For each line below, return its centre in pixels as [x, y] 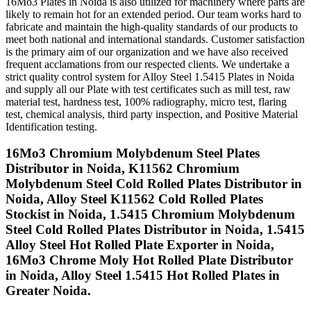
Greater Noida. [48, 291]
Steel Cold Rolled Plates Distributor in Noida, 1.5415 [155, 230]
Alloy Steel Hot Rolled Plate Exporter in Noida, [140, 245]
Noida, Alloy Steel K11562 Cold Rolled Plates [134, 199]
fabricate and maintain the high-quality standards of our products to [152, 26]
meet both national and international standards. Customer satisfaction [155, 39]
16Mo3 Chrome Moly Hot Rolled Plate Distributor [149, 260]
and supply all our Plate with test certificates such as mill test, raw [148, 89]
